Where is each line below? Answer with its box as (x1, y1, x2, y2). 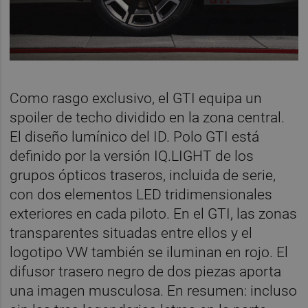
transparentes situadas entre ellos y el (10, 225, 253, 242)
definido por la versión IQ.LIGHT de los (10, 148, 254, 165)
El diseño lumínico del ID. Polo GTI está (10, 129, 260, 146)
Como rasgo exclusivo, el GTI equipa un (10, 90, 263, 107)
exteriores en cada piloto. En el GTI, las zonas (10, 206, 298, 223)
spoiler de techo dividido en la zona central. (10, 109, 285, 126)
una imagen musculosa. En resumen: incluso (10, 283, 298, 300)
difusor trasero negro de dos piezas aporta (10, 263, 282, 280)
